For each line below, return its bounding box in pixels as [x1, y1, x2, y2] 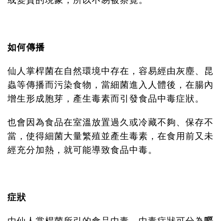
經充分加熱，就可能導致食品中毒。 [7, 146, 157, 155]
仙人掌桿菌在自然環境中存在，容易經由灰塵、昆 [7, 67, 214, 76]
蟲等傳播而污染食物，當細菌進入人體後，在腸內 [7, 81, 214, 90]
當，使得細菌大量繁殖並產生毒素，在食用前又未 [7, 132, 214, 141]
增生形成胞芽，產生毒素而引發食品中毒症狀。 [7, 95, 204, 104]
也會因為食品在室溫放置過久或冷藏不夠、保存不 [7, 118, 214, 127]
